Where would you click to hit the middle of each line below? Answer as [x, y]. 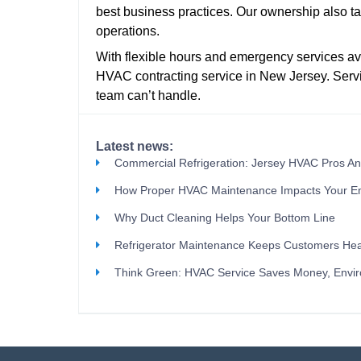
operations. [128, 31]
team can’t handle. [148, 95]
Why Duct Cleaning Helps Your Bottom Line [224, 218]
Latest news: [135, 146]
